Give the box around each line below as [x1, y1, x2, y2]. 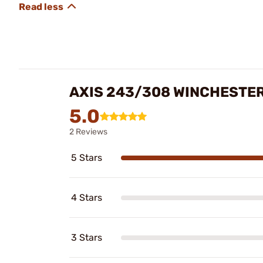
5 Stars [71, 152, 102, 163]
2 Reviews [69, 127, 107, 137]
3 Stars [71, 232, 102, 243]
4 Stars [71, 192, 102, 203]
